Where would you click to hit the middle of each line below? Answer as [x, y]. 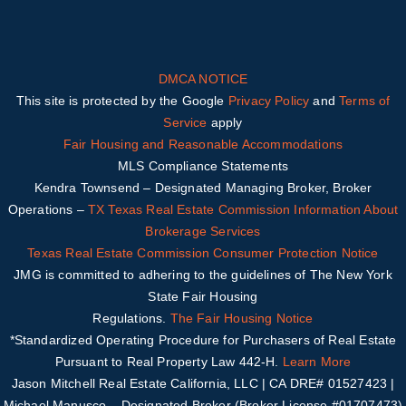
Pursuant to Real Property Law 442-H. [169, 362]
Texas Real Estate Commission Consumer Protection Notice [203, 253]
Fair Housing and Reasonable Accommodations [203, 145]
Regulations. [131, 319]
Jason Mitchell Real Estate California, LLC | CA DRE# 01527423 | [203, 384]
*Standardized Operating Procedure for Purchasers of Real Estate [203, 340]
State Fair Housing [203, 297]
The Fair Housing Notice [242, 319]
